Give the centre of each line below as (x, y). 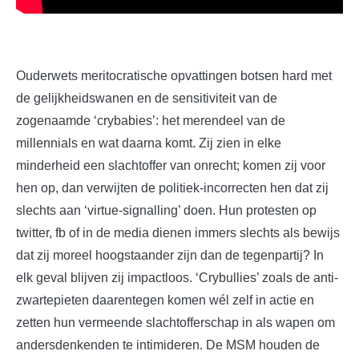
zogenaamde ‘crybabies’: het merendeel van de (151, 120)
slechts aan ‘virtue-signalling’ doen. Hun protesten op (166, 210)
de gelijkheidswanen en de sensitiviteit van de (147, 98)
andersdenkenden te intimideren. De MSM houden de (168, 345)
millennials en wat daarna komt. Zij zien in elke (149, 143)
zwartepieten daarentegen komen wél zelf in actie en (165, 300)
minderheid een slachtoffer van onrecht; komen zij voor (171, 165)
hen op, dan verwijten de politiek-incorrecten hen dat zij (172, 188)
